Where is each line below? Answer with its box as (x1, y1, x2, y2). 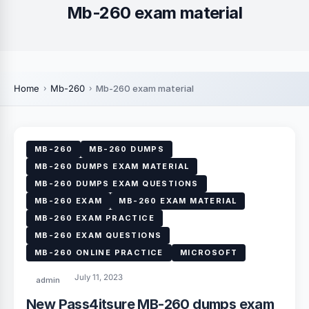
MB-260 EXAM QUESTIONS (34, 230, 162, 240)
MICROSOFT (179, 248, 238, 257)
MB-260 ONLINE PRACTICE (34, 248, 163, 257)
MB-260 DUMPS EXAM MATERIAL (34, 161, 190, 171)
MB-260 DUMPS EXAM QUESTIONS (34, 179, 199, 188)
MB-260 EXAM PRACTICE (34, 213, 154, 223)
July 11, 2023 (72, 272, 123, 282)
